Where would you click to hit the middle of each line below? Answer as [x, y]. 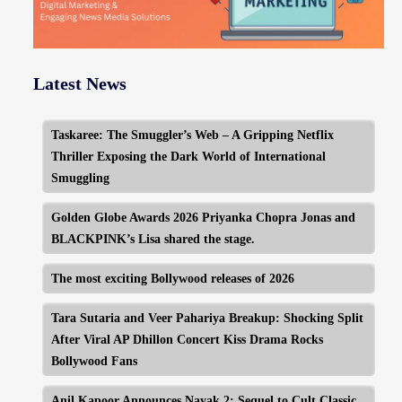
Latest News [79, 84]
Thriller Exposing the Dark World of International [188, 157]
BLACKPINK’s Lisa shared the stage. [153, 239]
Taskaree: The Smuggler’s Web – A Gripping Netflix [192, 135]
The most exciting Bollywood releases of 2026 [172, 279]
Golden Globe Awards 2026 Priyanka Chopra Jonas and [203, 218]
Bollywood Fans [94, 361]
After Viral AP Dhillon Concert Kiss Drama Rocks [187, 340]
